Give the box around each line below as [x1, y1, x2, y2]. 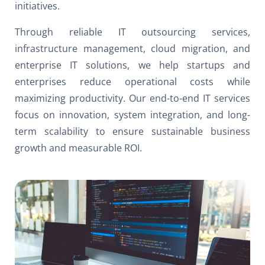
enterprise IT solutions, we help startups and [15, 58, 250, 72]
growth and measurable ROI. [15, 141, 142, 154]
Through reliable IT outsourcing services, [15, 25, 250, 38]
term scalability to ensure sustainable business [15, 124, 250, 138]
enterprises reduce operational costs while [15, 75, 250, 88]
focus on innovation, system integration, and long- [15, 108, 250, 121]
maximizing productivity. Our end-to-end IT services [15, 91, 250, 105]
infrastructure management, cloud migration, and [15, 41, 250, 55]
